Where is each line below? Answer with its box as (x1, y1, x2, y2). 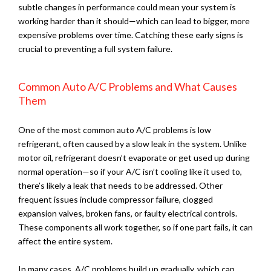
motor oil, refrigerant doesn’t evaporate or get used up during (18, 152, 250, 163)
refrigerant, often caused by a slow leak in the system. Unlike (18, 139, 247, 149)
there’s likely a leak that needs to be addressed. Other (18, 180, 223, 191)
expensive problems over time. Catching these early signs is (18, 30, 243, 41)
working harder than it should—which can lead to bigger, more (18, 16, 250, 27)
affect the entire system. (18, 236, 113, 247)
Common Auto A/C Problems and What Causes (18, 80, 237, 94)
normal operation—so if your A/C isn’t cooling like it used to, (18, 166, 242, 177)
